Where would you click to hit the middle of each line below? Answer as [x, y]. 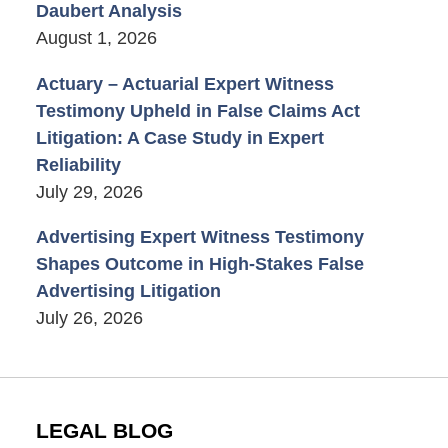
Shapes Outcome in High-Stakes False [199, 263]
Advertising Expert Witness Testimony [199, 236]
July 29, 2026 [89, 191]
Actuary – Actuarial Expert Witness [184, 83]
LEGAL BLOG [104, 431]
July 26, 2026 [89, 317]
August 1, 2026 [96, 38]
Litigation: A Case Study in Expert [179, 137]
